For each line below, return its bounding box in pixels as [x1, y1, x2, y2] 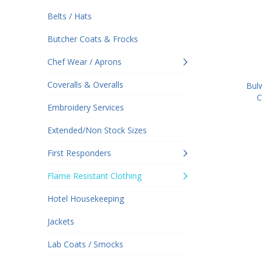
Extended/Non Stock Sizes [47, 125, 147, 136]
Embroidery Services [47, 102, 124, 113]
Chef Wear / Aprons [47, 56, 122, 67]
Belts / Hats [47, 11, 92, 22]
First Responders [47, 147, 111, 158]
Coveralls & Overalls [47, 79, 123, 90]
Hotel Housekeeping [47, 193, 124, 204]
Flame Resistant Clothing [47, 170, 142, 181]
